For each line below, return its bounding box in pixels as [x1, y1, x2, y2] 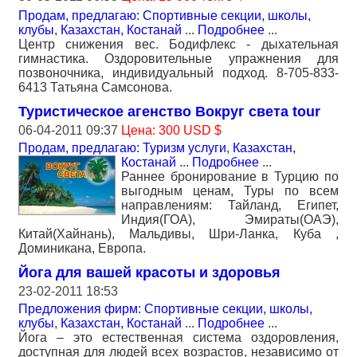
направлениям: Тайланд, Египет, [121, 198, 339, 213]
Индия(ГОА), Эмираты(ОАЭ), [121, 213, 339, 227]
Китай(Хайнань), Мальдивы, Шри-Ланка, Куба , [18, 227, 339, 241]
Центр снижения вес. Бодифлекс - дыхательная [18, 37, 339, 52]
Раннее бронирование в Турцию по [121, 170, 339, 184]
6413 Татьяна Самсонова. [18, 80, 172, 95]
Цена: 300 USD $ [121, 124, 222, 138]
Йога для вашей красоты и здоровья [18, 265, 280, 281]
